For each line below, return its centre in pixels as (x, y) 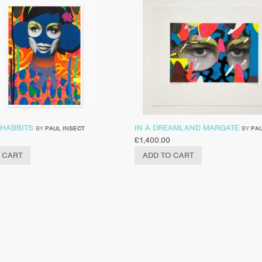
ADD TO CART (168, 155)
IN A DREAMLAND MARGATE (187, 127)
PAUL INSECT (65, 128)
